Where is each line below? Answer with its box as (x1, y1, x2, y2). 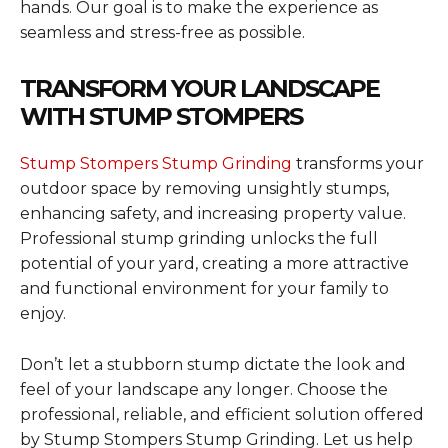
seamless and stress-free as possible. (20, 22, 305, 42)
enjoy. (20, 303, 66, 323)
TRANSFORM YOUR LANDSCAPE (20, 73, 379, 103)
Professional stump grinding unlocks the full (20, 228, 378, 248)
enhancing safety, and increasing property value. (20, 203, 406, 223)
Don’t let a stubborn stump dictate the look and (20, 354, 406, 374)
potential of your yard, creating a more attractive (20, 253, 409, 273)
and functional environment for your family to (20, 278, 389, 298)
